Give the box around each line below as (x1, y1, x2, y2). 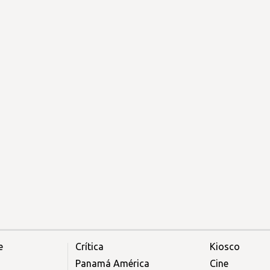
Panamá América (75, 257, 149, 269)
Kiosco (210, 240, 240, 252)
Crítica (75, 240, 104, 252)
